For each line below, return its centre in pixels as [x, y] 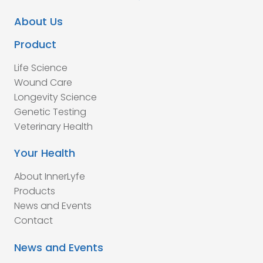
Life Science [41, 68]
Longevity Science [55, 97]
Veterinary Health [53, 126]
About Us [38, 21]
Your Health [45, 153]
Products [35, 191]
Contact [33, 221]
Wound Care [43, 82]
